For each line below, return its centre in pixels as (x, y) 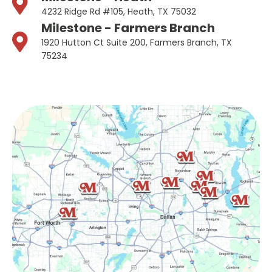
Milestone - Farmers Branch (128, 28)
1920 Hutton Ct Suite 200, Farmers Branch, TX (136, 43)
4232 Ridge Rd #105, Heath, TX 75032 (118, 12)
